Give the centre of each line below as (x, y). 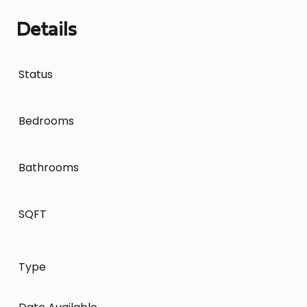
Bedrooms (46, 121)
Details (47, 30)
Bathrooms (48, 167)
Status (35, 74)
